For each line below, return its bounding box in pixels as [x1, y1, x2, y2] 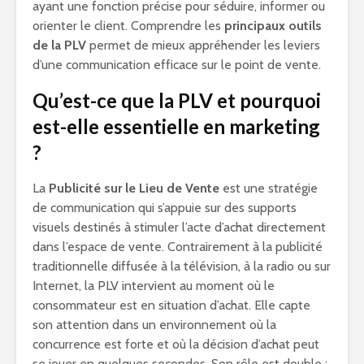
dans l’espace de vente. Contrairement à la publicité [32, 239, 323, 254]
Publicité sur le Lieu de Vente [49, 180, 219, 196]
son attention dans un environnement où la [32, 317, 276, 332]
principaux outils [224, 18, 322, 33]
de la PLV [32, 37, 86, 53]
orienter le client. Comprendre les [32, 18, 224, 33]
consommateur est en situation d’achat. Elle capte [32, 297, 310, 313]
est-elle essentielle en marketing [32, 115, 320, 138]
